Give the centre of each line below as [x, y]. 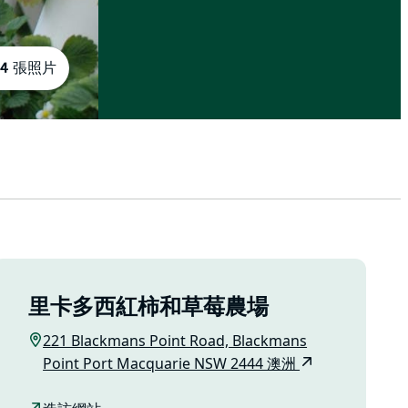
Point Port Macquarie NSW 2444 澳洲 [172, 364]
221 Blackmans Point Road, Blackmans [175, 341]
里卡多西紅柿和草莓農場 [149, 308]
